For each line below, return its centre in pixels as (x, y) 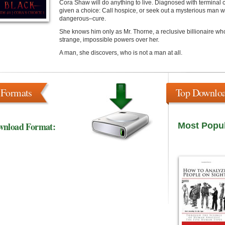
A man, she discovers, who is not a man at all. (121, 53)
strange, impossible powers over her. (109, 40)
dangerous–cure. (83, 19)
